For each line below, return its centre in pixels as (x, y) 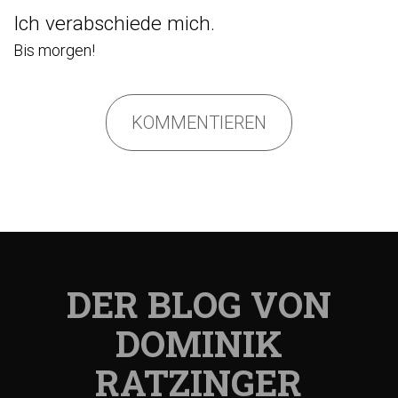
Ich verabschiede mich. (114, 23)
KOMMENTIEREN (199, 123)
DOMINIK (199, 344)
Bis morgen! (54, 50)
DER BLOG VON (199, 305)
